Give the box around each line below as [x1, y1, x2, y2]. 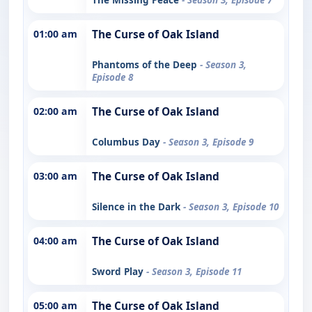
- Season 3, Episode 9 [163, 135, 253, 148]
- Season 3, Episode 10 [183, 200, 279, 213]
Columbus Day [92, 135, 163, 148]
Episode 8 [92, 70, 133, 84]
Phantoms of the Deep [92, 58, 200, 71]
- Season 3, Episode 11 [146, 265, 242, 278]
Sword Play [92, 265, 146, 278]
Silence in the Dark [92, 200, 183, 213]
